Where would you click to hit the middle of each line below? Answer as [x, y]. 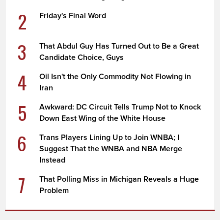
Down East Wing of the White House [103, 118]
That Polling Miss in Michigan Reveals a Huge [119, 179]
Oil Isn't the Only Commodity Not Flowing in [115, 76]
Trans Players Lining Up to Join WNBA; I [110, 137]
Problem [54, 190]
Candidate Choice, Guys [82, 57]
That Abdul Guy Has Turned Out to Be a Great [119, 46]
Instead [53, 160]
